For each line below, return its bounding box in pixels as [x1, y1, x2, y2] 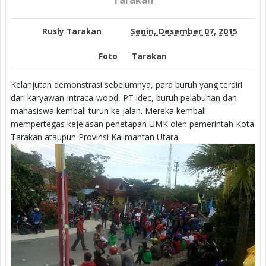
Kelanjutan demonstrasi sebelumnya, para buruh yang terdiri [11, 78, 242, 90]
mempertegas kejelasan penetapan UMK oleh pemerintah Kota [11, 118, 254, 129]
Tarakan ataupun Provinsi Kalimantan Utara [11, 131, 178, 142]
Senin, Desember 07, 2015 [131, 26, 237, 37]
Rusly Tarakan [42, 26, 102, 37]
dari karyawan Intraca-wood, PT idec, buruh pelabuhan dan [11, 91, 237, 103]
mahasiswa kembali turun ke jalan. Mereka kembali [11, 104, 206, 116]
